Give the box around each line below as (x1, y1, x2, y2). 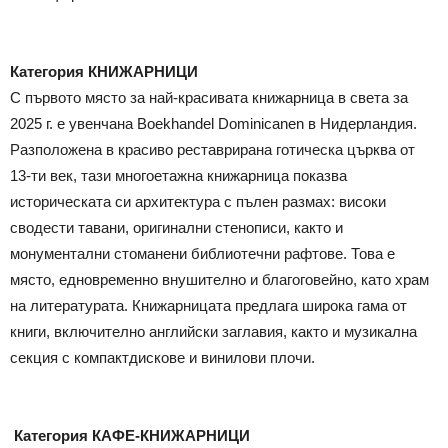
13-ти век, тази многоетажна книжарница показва (10, 167, 347, 185)
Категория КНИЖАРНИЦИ (10, 63, 198, 81)
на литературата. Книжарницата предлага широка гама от (10, 297, 407, 315)
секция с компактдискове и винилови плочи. (10, 349, 315, 367)
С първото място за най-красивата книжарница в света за (10, 89, 408, 107)
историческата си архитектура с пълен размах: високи (10, 193, 386, 211)
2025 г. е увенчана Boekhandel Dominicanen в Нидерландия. (10, 115, 417, 133)
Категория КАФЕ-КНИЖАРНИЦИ (10, 427, 250, 445)
